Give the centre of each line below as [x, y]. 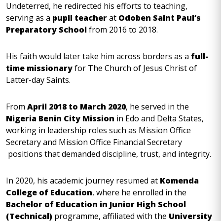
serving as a [29, 18]
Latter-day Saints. [39, 80]
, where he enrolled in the [139, 192]
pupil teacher [80, 18]
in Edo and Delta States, [159, 118]
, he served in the [157, 107]
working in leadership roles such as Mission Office [98, 130]
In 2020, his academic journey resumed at [83, 181]
